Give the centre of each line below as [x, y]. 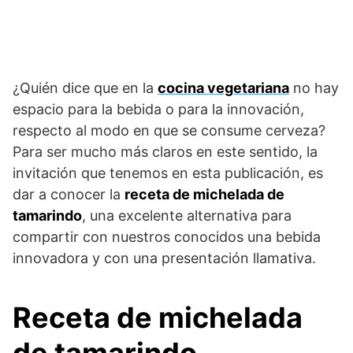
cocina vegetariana [223, 88]
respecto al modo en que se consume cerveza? [169, 131]
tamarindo [47, 216]
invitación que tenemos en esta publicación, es [168, 173]
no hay [314, 88]
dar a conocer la [69, 195]
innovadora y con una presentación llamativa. [164, 258]
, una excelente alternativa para [187, 216]
